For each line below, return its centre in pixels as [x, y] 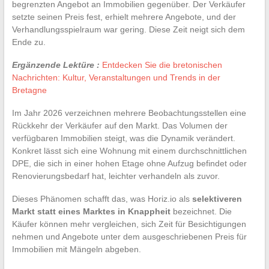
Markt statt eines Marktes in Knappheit [91, 211]
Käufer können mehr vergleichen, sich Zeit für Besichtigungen [129, 224]
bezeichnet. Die [201, 211]
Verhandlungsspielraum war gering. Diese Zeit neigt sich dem [128, 29]
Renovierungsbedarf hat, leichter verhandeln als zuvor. [116, 176]
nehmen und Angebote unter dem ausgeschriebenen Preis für [129, 236]
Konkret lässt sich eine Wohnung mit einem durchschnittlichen [129, 150]
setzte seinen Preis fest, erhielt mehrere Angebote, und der [124, 17]
